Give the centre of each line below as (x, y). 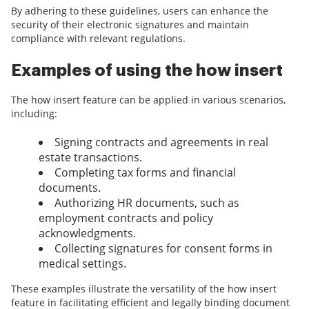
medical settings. (82, 264)
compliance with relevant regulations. (98, 39)
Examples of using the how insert (147, 71)
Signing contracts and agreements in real (161, 142)
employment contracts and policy (126, 218)
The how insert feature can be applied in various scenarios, (148, 100)
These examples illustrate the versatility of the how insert (144, 289)
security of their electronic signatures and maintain (130, 25)
